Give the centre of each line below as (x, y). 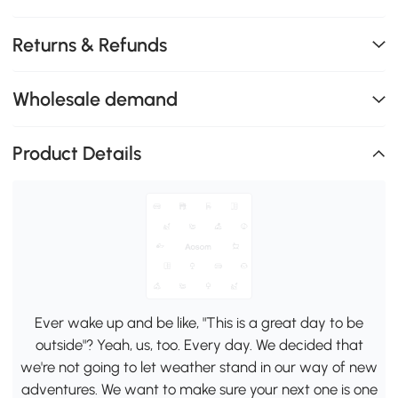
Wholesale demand (96, 99)
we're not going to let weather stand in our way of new (199, 367)
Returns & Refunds (90, 44)
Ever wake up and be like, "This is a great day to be (199, 323)
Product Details (77, 154)
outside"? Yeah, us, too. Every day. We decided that (199, 345)
